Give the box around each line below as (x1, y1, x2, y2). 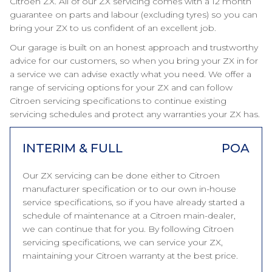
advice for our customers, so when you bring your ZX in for (10, 55, 258, 66)
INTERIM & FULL (22, 141, 123, 155)
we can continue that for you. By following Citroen (22, 223, 234, 234)
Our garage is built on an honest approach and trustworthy (10, 42, 258, 53)
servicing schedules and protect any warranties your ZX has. (10, 109, 260, 120)
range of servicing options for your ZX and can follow (10, 82, 233, 93)
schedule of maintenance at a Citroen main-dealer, (22, 210, 236, 221)
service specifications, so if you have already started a (22, 197, 245, 208)
